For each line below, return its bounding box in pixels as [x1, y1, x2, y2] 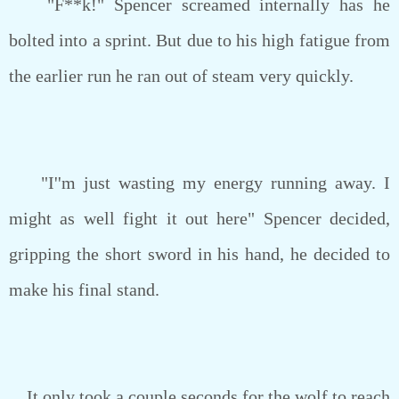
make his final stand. [9, 280, 159, 299]
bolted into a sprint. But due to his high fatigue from [9, 30, 390, 50]
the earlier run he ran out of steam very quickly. [9, 66, 354, 85]
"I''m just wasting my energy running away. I [9, 173, 390, 192]
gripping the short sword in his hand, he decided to [9, 244, 390, 264]
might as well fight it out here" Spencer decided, [9, 208, 390, 228]
